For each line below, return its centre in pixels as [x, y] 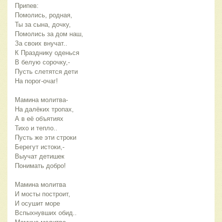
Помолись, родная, [44, 15]
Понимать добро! [40, 166]
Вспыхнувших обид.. [46, 213]
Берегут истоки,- [40, 147]
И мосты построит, [43, 194]
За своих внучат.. [41, 44]
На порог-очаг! [36, 81]
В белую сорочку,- [42, 62]
